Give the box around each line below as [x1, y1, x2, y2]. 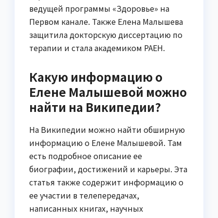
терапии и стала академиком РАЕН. [29, 42, 165, 54]
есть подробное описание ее [29, 150, 142, 162]
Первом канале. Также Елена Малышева [29, 16, 183, 28]
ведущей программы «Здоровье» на [29, 2, 169, 15]
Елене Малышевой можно [29, 83, 187, 101]
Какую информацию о [29, 68, 163, 86]
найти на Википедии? [29, 98, 161, 116]
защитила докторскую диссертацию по [29, 29, 182, 41]
